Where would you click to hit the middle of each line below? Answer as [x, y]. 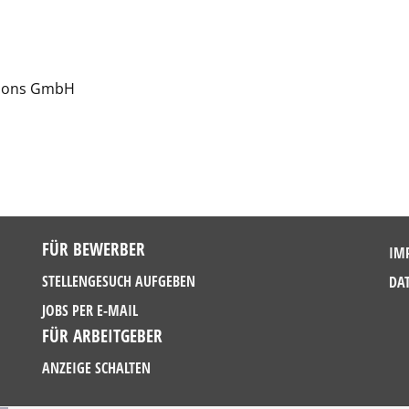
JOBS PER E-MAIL [90, 310]
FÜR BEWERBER [94, 249]
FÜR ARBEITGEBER [102, 336]
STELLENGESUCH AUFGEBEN [119, 281]
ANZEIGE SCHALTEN [96, 368]
